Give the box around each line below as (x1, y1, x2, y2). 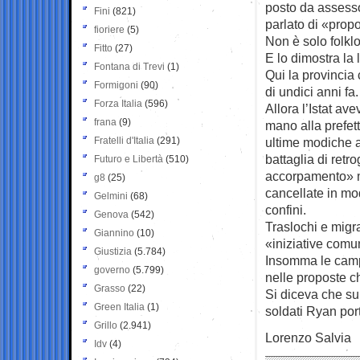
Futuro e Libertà (94, 153, 163, 165)
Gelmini (94, 190, 128, 202)
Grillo (94, 319, 117, 331)
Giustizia (94, 245, 132, 257)
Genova (94, 208, 129, 220)
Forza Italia (94, 97, 142, 109)
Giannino (94, 227, 134, 239)
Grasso (94, 282, 125, 294)
